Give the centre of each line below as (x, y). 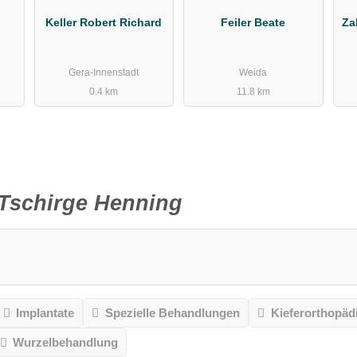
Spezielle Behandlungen (172, 312)
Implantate (45, 312)
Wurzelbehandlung (66, 342)
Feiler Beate (253, 22)
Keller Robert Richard (104, 22)
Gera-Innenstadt (104, 73)
